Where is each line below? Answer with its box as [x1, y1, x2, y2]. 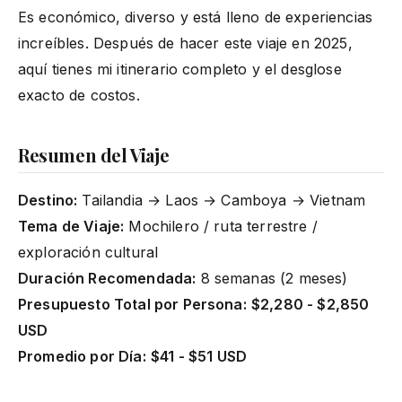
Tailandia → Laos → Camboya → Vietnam [77, 190, 366, 209]
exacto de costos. [18, 85, 140, 104]
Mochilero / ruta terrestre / [124, 216, 318, 235]
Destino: [18, 190, 78, 209]
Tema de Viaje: [18, 216, 125, 235]
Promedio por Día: [18, 346, 146, 365]
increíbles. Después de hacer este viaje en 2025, [18, 33, 353, 52]
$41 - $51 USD [150, 346, 247, 365]
